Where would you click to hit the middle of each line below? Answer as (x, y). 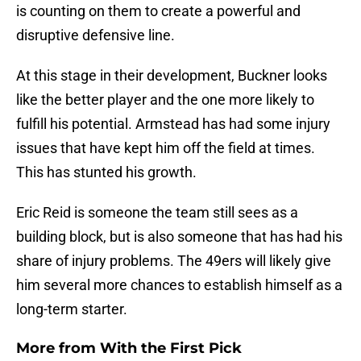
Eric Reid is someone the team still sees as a (157, 213)
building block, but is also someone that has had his (179, 237)
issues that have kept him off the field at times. (166, 148)
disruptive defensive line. (95, 35)
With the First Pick (171, 349)
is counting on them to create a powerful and (158, 11)
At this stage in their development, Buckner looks (172, 76)
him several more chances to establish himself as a (179, 285)
